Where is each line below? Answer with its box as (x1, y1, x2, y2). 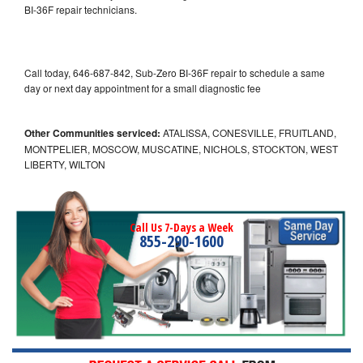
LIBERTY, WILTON (24, 156, 105, 171)
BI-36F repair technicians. (24, 2, 139, 16)
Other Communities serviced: (24, 125, 160, 140)
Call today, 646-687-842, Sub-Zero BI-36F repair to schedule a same (24, 65, 325, 79)
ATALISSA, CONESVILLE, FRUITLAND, (160, 125, 336, 139)
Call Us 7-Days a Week (130, 219, 233, 235)
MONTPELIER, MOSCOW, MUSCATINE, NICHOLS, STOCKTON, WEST (24, 141, 338, 156)
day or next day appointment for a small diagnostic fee (24, 80, 261, 95)
